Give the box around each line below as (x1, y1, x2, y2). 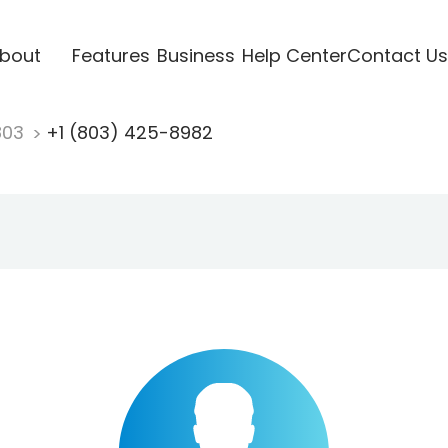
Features (71, 42, 150, 68)
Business (156, 42, 235, 68)
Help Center (241, 42, 347, 68)
